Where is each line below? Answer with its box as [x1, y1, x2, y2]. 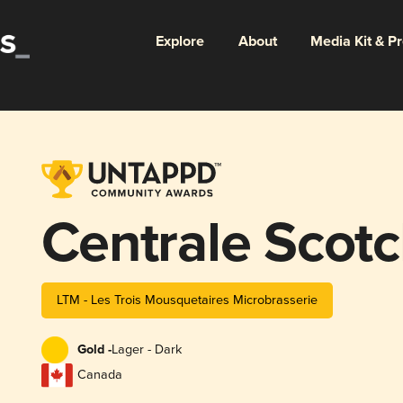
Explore [155, 31, 204, 51]
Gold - [76, 342, 112, 359]
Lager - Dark [111, 342, 182, 358]
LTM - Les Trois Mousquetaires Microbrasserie [56, 291, 318, 308]
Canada [76, 367, 122, 383]
